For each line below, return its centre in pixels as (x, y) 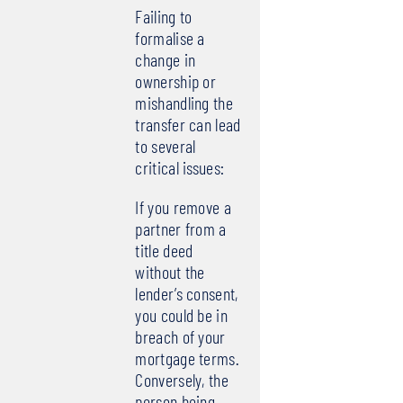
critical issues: (180, 168)
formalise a (170, 38)
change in (166, 60)
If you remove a (183, 207)
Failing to (164, 17)
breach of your (180, 337)
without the (170, 272)
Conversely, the (182, 380)
